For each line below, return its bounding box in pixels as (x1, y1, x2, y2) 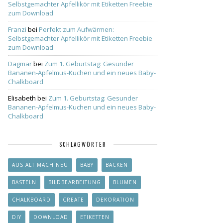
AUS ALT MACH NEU (12, 161, 68, 168)
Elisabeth (8, 94, 36, 103)
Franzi (8, 25, 26, 34)
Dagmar (8, 59, 32, 68)
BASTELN (12, 179, 36, 186)
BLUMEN (113, 179, 137, 186)
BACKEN (106, 161, 128, 168)
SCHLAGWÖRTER (59, 140, 107, 148)
